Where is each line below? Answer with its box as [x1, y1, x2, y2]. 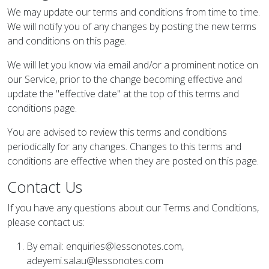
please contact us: [7, 216, 85, 229]
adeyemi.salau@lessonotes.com [26, 254, 163, 267]
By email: [26, 240, 66, 253]
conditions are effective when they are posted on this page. [7, 154, 259, 168]
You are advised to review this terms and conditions [7, 125, 227, 139]
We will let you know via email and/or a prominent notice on [7, 58, 258, 71]
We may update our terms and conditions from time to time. [7, 5, 260, 19]
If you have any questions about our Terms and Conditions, [7, 201, 259, 214]
